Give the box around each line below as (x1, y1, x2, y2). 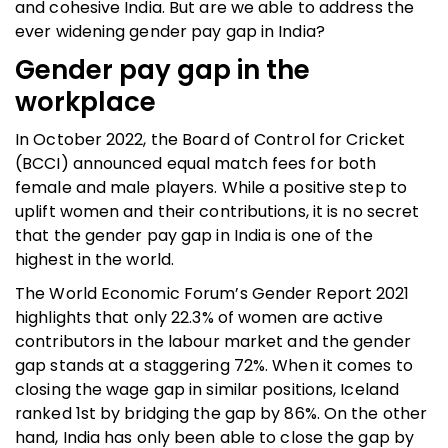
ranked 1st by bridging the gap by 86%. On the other (15, 401, 428, 425)
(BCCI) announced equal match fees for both (15, 151, 377, 175)
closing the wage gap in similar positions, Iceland (15, 377, 400, 401)
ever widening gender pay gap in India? (15, 19, 325, 43)
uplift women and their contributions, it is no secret (15, 199, 420, 223)
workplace (15, 83, 162, 120)
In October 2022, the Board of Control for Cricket (15, 127, 405, 151)
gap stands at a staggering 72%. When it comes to (15, 353, 413, 377)
